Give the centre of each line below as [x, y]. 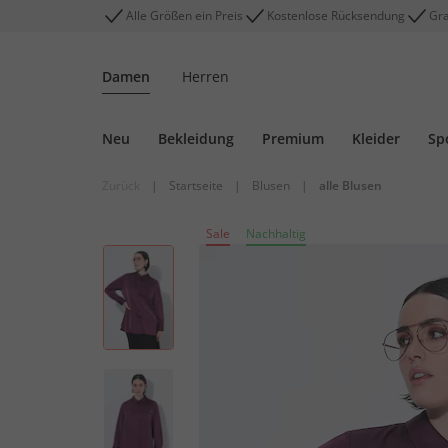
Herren [205, 76]
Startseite [196, 185]
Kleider [376, 138]
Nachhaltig [276, 233]
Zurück [121, 185]
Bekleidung [196, 138]
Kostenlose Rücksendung [336, 15]
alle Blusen [350, 185]
